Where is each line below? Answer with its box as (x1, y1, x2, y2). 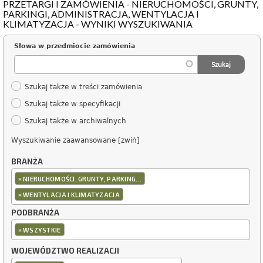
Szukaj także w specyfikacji (24, 100, 120, 109)
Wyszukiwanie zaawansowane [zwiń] (11, 136, 140, 145)
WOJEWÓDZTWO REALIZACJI (11, 246, 119, 256)
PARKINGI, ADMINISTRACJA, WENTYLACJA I (2, 8, 199, 19)
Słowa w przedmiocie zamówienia (14, 42, 135, 50)
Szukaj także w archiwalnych (24, 117, 126, 126)
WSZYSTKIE (23, 226, 61, 234)
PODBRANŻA (11, 208, 59, 218)
